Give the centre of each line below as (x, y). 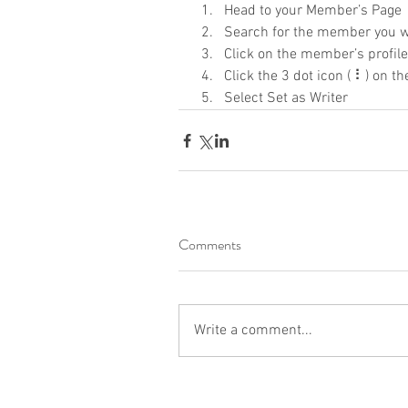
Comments (210, 245)
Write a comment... (253, 331)
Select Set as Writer (286, 99)
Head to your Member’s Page (313, 11)
